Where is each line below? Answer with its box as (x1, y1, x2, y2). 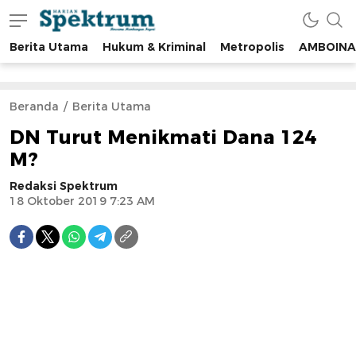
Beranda (10, 99, 59, 114)
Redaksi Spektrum (10, 179, 118, 193)
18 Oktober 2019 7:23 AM (10, 194, 155, 208)
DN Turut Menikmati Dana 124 (10, 126, 316, 149)
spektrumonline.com (38, 43, 155, 57)
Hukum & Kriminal (103, 40, 206, 54)
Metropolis (220, 40, 284, 54)
